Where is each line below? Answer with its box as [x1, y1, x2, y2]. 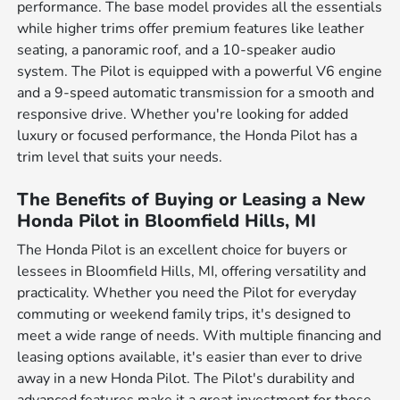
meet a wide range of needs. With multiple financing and [17, 326, 382, 346]
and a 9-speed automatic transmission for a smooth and [17, 83, 375, 104]
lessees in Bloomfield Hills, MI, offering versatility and [17, 262, 367, 282]
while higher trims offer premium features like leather [17, 19, 365, 39]
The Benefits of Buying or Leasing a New [17, 187, 366, 212]
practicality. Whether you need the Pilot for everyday [17, 283, 357, 304]
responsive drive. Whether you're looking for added [17, 104, 349, 125]
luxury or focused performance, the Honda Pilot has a [17, 126, 358, 146]
